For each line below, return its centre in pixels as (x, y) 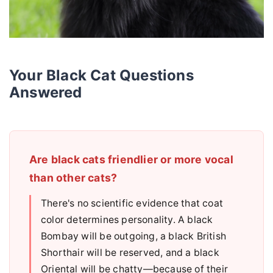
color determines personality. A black (127, 220)
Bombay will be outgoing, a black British (133, 236)
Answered (46, 93)
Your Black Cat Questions (101, 76)
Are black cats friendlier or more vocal (131, 160)
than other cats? (73, 178)
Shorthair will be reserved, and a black (130, 253)
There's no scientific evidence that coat (132, 204)
